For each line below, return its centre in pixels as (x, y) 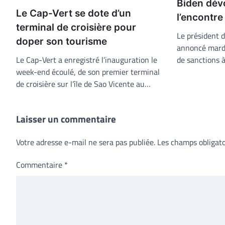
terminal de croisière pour (76, 28)
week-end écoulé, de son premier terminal (88, 72)
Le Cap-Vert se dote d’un (74, 14)
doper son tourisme (62, 42)
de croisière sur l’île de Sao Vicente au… (83, 84)
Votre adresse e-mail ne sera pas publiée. (86, 142)
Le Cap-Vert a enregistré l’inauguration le (87, 60)
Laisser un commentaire (66, 119)
